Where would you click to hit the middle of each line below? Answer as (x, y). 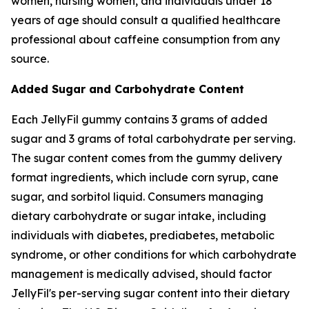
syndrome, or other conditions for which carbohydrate (154, 255)
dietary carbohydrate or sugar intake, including (139, 216)
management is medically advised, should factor (141, 274)
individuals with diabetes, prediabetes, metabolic (143, 235)
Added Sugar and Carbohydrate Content (128, 89)
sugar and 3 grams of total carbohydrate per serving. (153, 139)
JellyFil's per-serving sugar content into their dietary (150, 293)
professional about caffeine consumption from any (146, 39)
